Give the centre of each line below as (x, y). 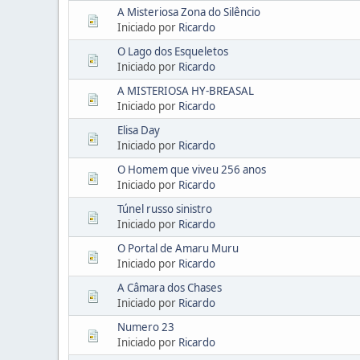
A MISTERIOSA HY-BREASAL (186, 90)
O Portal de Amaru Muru (178, 248)
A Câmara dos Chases (170, 287)
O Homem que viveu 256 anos (192, 169)
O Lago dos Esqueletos (173, 51)
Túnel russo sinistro (165, 209)
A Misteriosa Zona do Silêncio (189, 12)
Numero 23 (146, 327)
